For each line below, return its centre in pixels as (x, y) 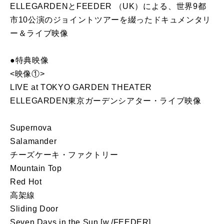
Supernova (31, 128)
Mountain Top (36, 168)
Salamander (33, 141)
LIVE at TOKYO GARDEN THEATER (81, 87)
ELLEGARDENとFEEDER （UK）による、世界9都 (108, 6)
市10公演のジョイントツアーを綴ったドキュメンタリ (110, 20)
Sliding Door (34, 209)
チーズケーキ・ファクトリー (64, 155)
